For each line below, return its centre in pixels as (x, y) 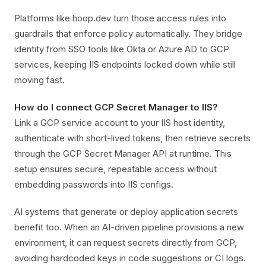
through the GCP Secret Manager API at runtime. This (123, 153)
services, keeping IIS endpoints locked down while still (125, 64)
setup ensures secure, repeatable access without (115, 169)
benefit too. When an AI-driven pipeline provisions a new (129, 227)
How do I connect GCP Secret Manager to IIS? (116, 107)
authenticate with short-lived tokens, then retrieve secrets (132, 138)
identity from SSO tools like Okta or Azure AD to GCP (122, 49)
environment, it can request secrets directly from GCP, (126, 243)
